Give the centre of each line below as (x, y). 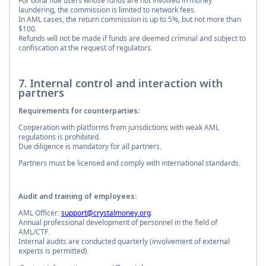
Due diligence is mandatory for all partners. (90, 147)
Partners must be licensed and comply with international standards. (129, 163)
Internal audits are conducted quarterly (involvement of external (124, 242)
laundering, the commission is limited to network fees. (107, 10)
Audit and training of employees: (77, 197)
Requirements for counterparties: (79, 111)
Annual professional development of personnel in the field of (118, 223)
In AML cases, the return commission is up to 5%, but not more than (130, 20)
